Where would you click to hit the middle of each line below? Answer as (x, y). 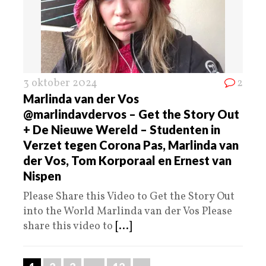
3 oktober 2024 (60, 84)
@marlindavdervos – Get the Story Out (131, 114)
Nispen (42, 176)
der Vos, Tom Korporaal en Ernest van (127, 161)
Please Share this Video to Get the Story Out (129, 197)
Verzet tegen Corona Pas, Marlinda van (131, 145)
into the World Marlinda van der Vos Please (128, 212)
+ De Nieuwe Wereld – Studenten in (122, 130)
